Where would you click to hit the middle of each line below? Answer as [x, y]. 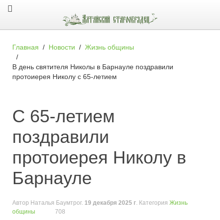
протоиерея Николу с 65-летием [65, 77]
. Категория [153, 203]
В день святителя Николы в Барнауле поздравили [93, 67]
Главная [26, 47]
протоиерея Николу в [99, 158]
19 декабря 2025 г [110, 203]
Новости [62, 47]
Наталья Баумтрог [56, 203]
